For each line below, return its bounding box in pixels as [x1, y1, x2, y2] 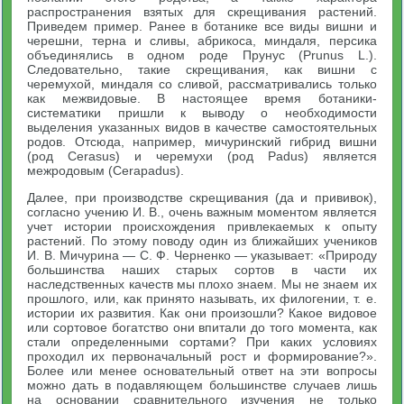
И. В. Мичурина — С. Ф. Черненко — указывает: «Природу [27, 248, 377, 262]
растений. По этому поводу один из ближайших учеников [27, 234, 377, 248]
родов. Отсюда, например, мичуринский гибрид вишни [27, 134, 377, 149]
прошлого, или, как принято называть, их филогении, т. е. [27, 291, 377, 306]
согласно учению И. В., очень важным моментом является [27, 205, 377, 219]
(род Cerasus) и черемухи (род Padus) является [27, 149, 377, 163]
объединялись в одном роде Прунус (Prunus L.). [27, 48, 377, 62]
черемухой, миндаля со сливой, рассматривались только [27, 77, 377, 91]
